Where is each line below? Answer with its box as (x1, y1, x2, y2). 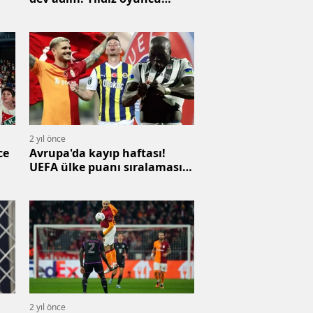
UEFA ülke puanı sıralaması (29, 159, 182, 175)
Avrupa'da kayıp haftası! (29, 145, 166, 161)
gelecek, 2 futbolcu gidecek (29, 5, 180, 21)
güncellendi (29, 173, 95, 189)
